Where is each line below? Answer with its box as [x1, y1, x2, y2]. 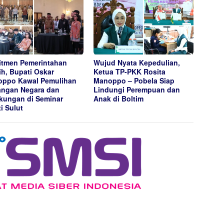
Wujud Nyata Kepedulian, [93, 57, 180, 68]
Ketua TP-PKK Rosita [93, 66, 166, 77]
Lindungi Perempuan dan [93, 84, 180, 95]
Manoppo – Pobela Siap [93, 75, 175, 86]
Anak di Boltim [93, 93, 144, 104]
